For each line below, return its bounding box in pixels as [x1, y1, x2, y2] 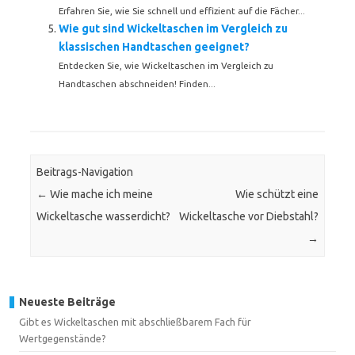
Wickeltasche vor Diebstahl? [178, 210, 319, 223]
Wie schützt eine [235, 188, 319, 201]
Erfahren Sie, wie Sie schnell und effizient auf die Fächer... [59, 6, 305, 16]
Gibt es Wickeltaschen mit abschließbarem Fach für [19, 315, 251, 327]
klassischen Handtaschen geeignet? [59, 40, 250, 53]
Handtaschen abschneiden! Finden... [59, 78, 216, 89]
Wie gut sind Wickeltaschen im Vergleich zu [59, 22, 288, 35]
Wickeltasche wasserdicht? [36, 210, 171, 223]
